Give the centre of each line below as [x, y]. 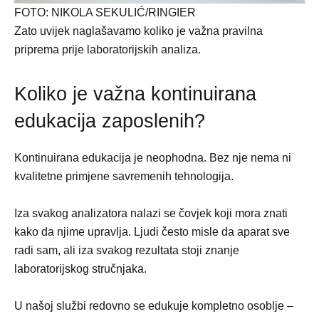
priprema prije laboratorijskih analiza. [108, 49]
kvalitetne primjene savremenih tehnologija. [124, 176]
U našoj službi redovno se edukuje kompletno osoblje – [154, 305]
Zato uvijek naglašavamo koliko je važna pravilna [138, 31]
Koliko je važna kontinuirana [135, 94]
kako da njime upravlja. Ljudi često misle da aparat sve [152, 231]
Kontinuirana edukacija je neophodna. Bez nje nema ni [153, 157]
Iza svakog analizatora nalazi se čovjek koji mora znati [151, 213]
